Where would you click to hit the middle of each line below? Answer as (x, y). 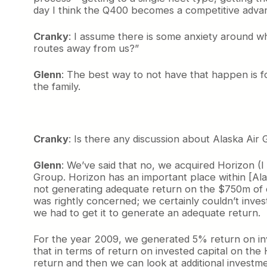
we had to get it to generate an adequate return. (147, 213)
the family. (57, 87)
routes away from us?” (86, 49)
